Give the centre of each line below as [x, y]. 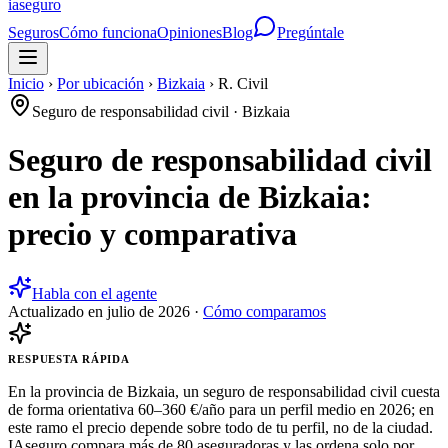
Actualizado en [57, 311]
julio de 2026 [148, 311]
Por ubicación [100, 83]
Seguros [33, 32]
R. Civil [243, 83]
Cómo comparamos [264, 311]
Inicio [26, 83]
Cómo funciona [108, 32]
